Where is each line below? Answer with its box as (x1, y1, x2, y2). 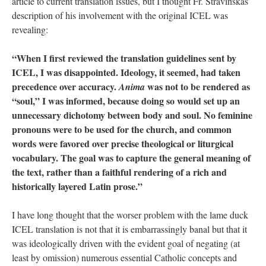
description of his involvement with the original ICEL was (12, 8, 228, 21)
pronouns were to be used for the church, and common (12, 122, 232, 136)
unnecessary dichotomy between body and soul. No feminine (12, 107, 252, 122)
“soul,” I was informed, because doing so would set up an (12, 93, 240, 107)
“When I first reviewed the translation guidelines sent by (12, 50, 236, 65)
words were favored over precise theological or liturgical (12, 136, 233, 150)
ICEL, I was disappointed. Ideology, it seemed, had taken (12, 65, 240, 79)
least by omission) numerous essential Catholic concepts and (12, 251, 237, 264)
